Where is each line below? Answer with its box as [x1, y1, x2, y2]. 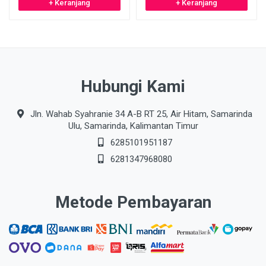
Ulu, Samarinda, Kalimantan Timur [68, 121, 198, 131]
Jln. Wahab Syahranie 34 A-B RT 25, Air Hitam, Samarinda [28, 109, 252, 119]
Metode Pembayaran [55, 192, 211, 212]
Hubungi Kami [81, 77, 185, 96]
